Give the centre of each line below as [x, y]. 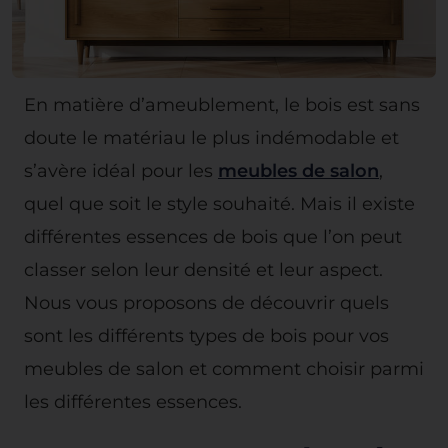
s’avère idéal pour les [121, 170]
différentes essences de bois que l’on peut [213, 236]
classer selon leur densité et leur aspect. [203, 269]
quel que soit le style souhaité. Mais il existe [219, 203]
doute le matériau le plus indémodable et [211, 137]
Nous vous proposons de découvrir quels [206, 302]
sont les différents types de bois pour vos [206, 335]
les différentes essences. [133, 401]
